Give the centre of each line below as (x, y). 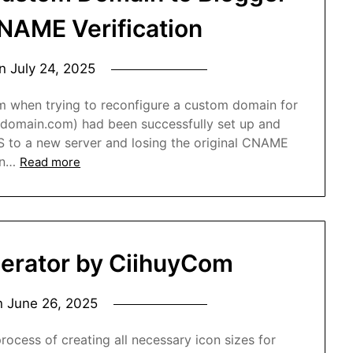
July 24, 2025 (52, 68)
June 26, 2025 (53, 304)
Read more (50, 162)
